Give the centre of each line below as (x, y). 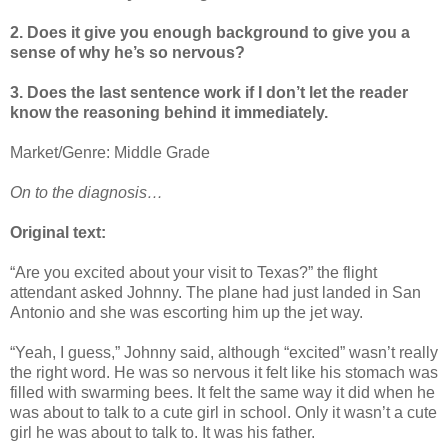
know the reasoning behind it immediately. (169, 112)
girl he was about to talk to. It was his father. (162, 432)
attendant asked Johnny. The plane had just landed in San (215, 292)
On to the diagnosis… (86, 192)
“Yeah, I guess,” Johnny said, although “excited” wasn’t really (224, 352)
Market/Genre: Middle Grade (110, 152)
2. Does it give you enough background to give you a (210, 32)
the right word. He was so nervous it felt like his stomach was (224, 372)
